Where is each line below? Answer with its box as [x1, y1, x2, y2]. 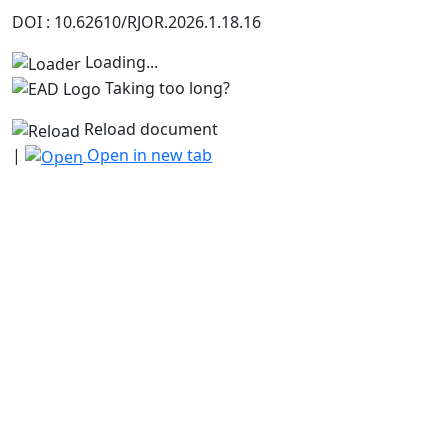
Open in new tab [83, 144, 212, 167]
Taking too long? [105, 76, 230, 99]
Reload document [80, 118, 218, 141]
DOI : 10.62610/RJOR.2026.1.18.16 [12, 11, 261, 33]
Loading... [85, 51, 158, 73]
